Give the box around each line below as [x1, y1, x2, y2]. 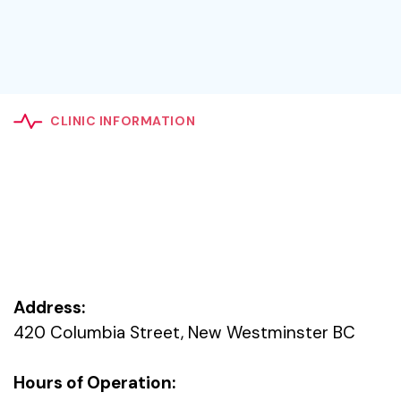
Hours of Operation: [13, 371, 175, 394]
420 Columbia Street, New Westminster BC [13, 321, 355, 344]
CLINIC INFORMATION [50, 113, 196, 129]
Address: [13, 296, 85, 319]
